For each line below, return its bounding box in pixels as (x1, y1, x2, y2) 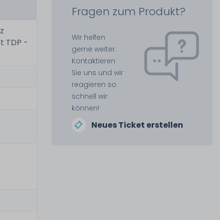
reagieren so (71, 80, 116, 89)
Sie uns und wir (71, 68, 123, 78)
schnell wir (71, 91, 108, 101)
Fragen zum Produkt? (71, 4, 186, 19)
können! (71, 103, 99, 113)
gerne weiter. (71, 44, 116, 54)
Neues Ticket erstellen (91, 119, 183, 131)
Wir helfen (71, 32, 105, 42)
